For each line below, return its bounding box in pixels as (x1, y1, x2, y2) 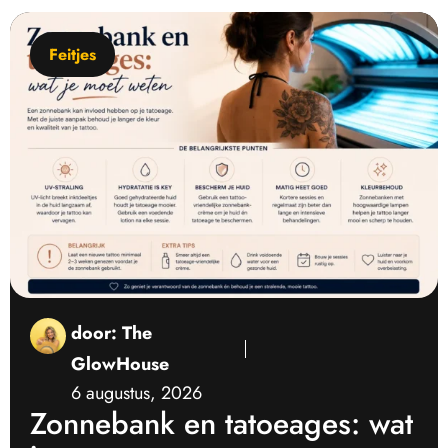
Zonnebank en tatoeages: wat (30, 401, 413, 445)
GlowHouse (71, 350, 169, 377)
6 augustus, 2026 (71, 379, 202, 406)
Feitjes (49, 43, 96, 66)
